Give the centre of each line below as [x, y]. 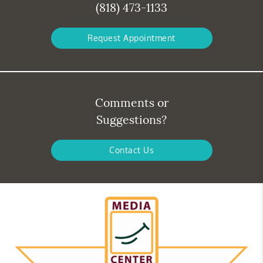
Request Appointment [131, 38]
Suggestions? [131, 120]
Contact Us [131, 150]
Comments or [131, 103]
